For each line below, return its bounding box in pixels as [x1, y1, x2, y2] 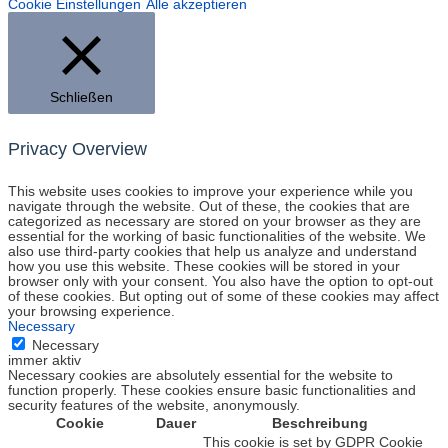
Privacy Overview [8, 137, 147, 159]
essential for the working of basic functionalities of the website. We [8, 229, 426, 245]
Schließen [50, 89, 113, 105]
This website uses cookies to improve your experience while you [8, 184, 413, 200]
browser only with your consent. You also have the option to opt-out [8, 274, 433, 290]
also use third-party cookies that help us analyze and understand [8, 244, 417, 260]
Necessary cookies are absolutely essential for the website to [8, 368, 393, 384]
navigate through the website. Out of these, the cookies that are [8, 199, 410, 215]
